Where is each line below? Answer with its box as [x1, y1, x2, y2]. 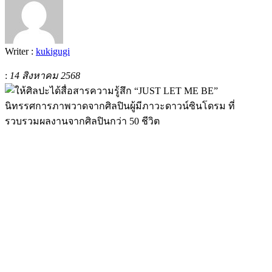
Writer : [5, 46, 36, 56]
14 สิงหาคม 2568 [10, 70, 80, 81]
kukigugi [36, 46, 70, 56]
